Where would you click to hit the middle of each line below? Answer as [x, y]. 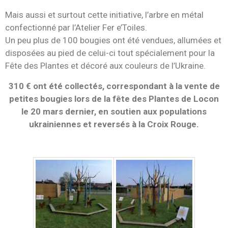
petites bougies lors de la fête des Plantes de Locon [114, 98]
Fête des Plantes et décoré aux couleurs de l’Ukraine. [105, 66]
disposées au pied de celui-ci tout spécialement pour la [110, 53]
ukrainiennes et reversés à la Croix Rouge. [114, 124]
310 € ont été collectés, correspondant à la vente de [114, 86]
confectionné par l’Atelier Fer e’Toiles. [76, 28]
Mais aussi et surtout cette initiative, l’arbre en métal [104, 15]
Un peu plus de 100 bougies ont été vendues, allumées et [113, 40]
